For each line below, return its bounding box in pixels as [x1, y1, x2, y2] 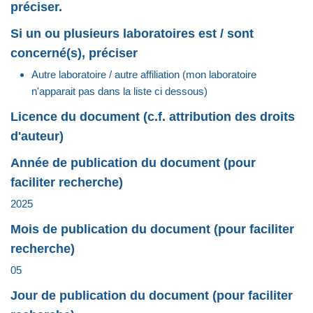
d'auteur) [10, 129, 64, 143]
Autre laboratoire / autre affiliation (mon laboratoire [31, 68, 256, 80]
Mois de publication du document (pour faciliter [10, 221, 294, 236]
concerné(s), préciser [10, 45, 138, 60]
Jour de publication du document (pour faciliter [10, 288, 293, 303]
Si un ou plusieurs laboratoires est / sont [10, 26, 254, 41]
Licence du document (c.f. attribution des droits [10, 109, 295, 124]
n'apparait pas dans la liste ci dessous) [31, 85, 208, 97]
